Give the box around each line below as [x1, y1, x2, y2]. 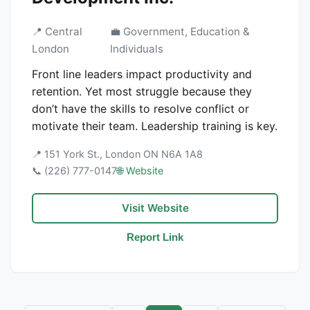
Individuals [109, 42, 163, 55]
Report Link [127, 231, 183, 243]
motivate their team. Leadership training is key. [32, 119, 277, 133]
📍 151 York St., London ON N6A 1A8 [32, 148, 203, 160]
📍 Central [32, 25, 82, 38]
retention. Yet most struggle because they [32, 84, 252, 98]
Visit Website [121, 201, 189, 215]
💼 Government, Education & [109, 25, 250, 38]
